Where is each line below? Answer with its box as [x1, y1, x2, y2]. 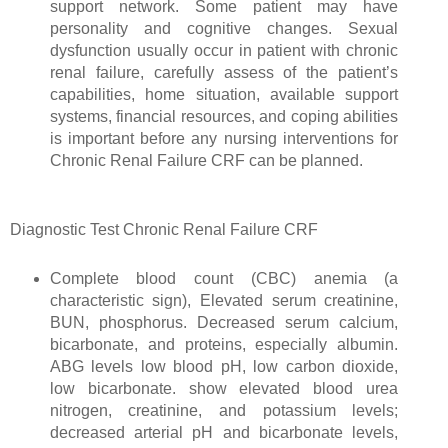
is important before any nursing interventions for [49, 129, 399, 147]
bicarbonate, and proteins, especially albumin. [49, 335, 399, 353]
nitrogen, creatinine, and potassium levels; [49, 401, 399, 419]
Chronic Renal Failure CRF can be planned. [49, 151, 367, 169]
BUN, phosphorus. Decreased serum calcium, [49, 313, 399, 331]
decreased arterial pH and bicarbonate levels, [49, 423, 399, 441]
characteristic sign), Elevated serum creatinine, [49, 291, 399, 309]
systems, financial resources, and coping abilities [49, 107, 399, 125]
